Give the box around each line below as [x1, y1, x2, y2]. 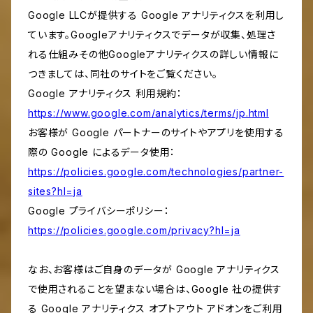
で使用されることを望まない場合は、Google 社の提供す [28, 283, 283, 296]
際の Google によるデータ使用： [28, 146, 176, 159]
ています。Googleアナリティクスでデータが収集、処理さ [28, 29, 277, 41]
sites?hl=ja [28, 185, 82, 198]
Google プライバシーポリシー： [28, 205, 170, 217]
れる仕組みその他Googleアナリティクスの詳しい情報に [28, 48, 279, 61]
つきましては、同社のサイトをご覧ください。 [28, 68, 218, 80]
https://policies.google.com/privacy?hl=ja [28, 224, 240, 237]
